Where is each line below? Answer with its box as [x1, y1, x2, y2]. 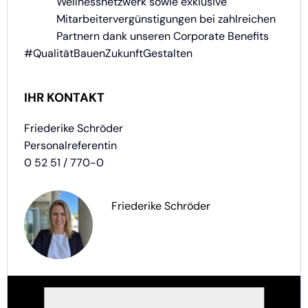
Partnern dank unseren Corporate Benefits [56, 29, 269, 44]
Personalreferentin [24, 138, 117, 153]
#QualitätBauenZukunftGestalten [24, 46, 192, 61]
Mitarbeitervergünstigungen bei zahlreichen [56, 12, 276, 27]
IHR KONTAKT [24, 89, 104, 107]
